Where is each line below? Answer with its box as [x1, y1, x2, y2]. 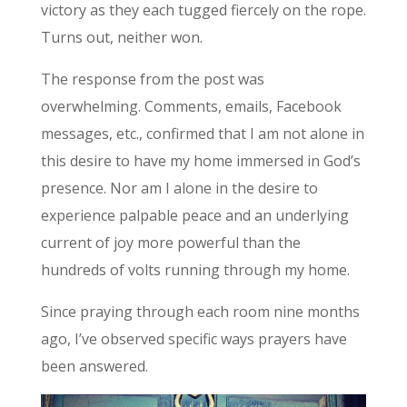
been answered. [40, 356, 148, 377]
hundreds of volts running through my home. [40, 260, 350, 281]
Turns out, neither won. [40, 27, 203, 48]
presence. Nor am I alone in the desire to [40, 178, 318, 199]
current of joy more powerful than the [40, 233, 301, 253]
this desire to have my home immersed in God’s [40, 151, 361, 172]
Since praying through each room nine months [40, 302, 360, 323]
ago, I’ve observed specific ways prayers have [40, 329, 347, 350]
